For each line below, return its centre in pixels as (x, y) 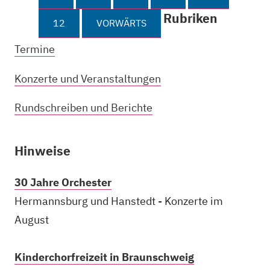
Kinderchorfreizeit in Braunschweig (104, 257)
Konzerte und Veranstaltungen (88, 78)
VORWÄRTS (121, 23)
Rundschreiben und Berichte (83, 108)
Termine (35, 49)
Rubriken (190, 18)
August (32, 220)
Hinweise (42, 151)
